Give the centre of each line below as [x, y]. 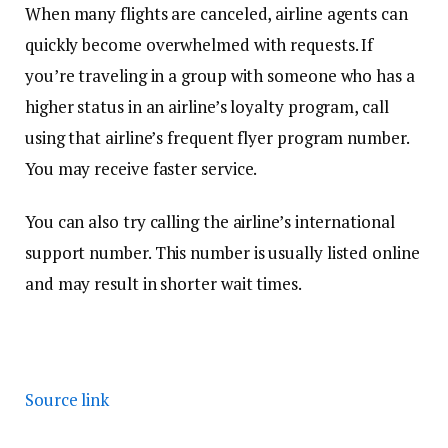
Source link [67, 399]
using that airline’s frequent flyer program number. [217, 138]
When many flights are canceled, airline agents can [216, 14]
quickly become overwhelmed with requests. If [199, 45]
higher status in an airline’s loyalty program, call [207, 107]
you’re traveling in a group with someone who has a [220, 76]
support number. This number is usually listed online [222, 253]
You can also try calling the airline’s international [210, 222]
